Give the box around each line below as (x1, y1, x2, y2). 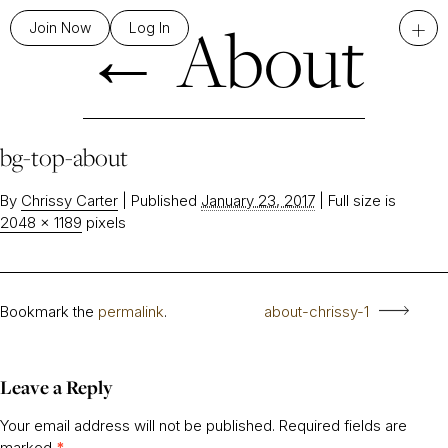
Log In (129, 19, 170, 36)
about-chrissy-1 (263, 302, 369, 321)
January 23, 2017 (201, 191, 315, 210)
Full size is (324, 191, 396, 210)
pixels (82, 213, 126, 232)
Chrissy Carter (21, 191, 118, 210)
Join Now (29, 19, 91, 36)
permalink (98, 302, 164, 321)
